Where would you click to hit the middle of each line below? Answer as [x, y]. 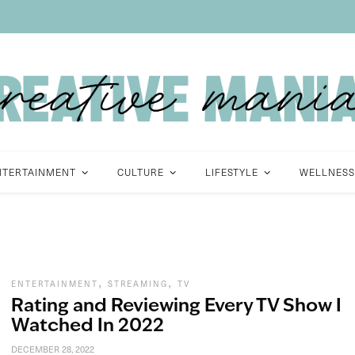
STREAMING [138, 284]
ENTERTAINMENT [55, 284]
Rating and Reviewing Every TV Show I [176, 307]
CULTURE [140, 172]
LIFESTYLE [231, 172]
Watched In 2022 [88, 327]
